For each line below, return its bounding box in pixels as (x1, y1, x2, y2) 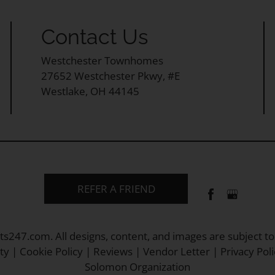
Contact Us (41, 25, 149, 50)
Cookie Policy (19, 244, 83, 259)
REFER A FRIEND (77, 182, 155, 196)
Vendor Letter (142, 244, 210, 259)
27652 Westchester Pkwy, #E (41, 69, 180, 83)
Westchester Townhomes (41, 53, 164, 68)
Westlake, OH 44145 (41, 84, 140, 99)
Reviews (93, 244, 133, 259)
